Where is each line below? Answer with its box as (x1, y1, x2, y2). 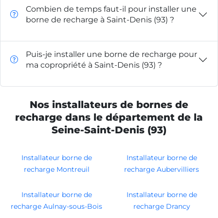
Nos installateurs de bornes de (30, 98, 188, 110)
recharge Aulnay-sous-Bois (11, 201, 102, 211)
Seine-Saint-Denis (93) (52, 124, 166, 136)
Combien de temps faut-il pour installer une (26, 4, 197, 14)
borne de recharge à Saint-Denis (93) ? (26, 15, 174, 24)
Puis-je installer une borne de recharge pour (26, 49, 197, 59)
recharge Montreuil (23, 164, 90, 174)
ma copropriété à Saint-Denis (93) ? (26, 60, 162, 70)
